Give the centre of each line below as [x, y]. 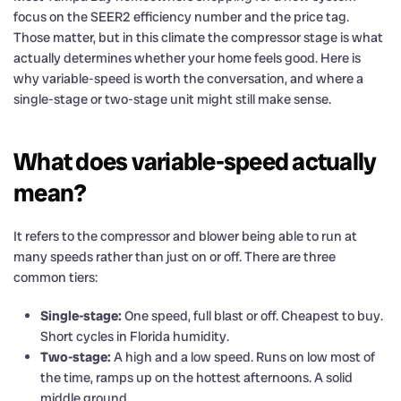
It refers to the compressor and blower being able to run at [185, 236]
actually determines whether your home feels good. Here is [187, 58]
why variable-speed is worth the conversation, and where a [188, 78]
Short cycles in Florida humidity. [135, 336]
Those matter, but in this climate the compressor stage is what [198, 37]
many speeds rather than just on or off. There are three [175, 256]
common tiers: [55, 277]
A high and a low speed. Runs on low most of [243, 357]
